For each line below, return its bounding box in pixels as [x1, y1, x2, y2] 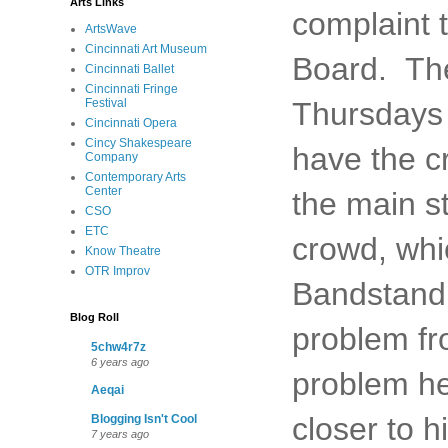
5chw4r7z [91, 340, 146, 354]
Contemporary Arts [85, 170, 186, 184]
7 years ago [91, 428, 149, 440]
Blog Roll [70, 311, 119, 323]
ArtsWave [85, 22, 137, 36]
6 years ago [91, 356, 149, 368]
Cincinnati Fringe [85, 82, 178, 96]
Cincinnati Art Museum [85, 42, 207, 56]
